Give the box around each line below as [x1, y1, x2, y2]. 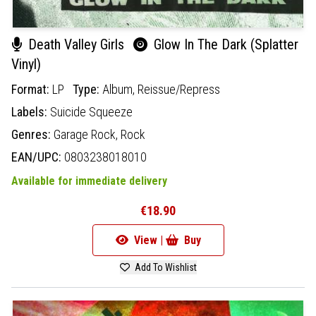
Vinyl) [11, 55, 41, 73]
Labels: [11, 104, 50, 119]
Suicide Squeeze [50, 104, 133, 119]
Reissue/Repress [138, 81, 220, 97]
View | [130, 233, 166, 247]
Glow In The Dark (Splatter [150, 35, 298, 53]
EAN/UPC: [11, 149, 64, 164]
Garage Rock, [54, 126, 121, 142]
